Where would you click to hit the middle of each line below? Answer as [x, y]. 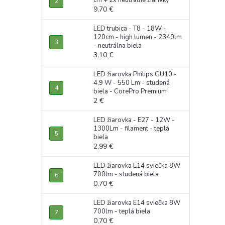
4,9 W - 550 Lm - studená [132, 83]
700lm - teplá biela [122, 211]
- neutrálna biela [118, 46]
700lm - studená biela [126, 174]
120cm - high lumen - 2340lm [138, 37]
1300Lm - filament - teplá [131, 129]
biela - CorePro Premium [130, 91]
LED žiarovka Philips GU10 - [135, 74]
